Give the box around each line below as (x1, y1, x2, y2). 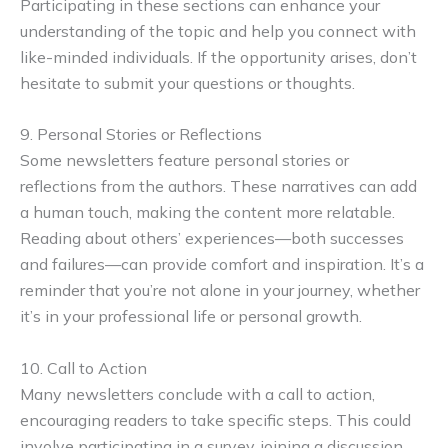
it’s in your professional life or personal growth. (20, 306, 362, 327)
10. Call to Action (20, 357, 147, 378)
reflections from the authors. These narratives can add (20, 176, 417, 197)
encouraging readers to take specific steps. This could (20, 409, 411, 430)
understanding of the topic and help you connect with (20, 20, 416, 41)
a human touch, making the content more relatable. (20, 202, 395, 223)
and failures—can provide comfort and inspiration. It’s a (20, 254, 424, 275)
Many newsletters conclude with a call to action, (20, 383, 375, 404)
